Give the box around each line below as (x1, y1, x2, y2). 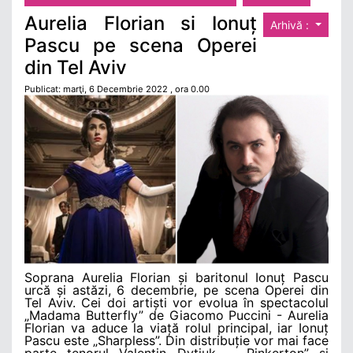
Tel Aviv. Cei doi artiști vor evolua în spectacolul (24, 294, 329, 310)
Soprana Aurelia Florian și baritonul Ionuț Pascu (24, 269, 329, 285)
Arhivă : (270, 17, 313, 32)
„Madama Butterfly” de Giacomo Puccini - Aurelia (24, 307, 329, 323)
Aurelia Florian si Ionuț (24, 11, 258, 35)
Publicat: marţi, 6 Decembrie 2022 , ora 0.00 (24, 83, 210, 95)
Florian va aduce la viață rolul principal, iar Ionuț (24, 319, 329, 336)
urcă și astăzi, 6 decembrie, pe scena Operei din (24, 281, 329, 298)
